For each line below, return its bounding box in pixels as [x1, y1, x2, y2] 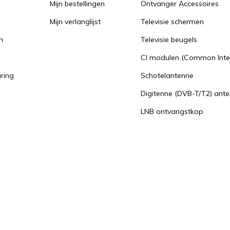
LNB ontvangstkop [141, 107, 203, 116]
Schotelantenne [141, 71, 194, 80]
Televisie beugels [141, 35, 197, 44]
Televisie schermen [141, 17, 204, 26]
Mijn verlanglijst [50, 17, 101, 26]
